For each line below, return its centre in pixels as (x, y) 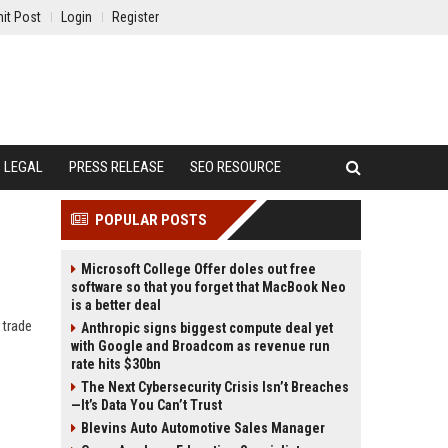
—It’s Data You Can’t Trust (146, 405)
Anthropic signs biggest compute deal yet (207, 328)
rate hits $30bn (116, 364)
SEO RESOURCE (235, 167)
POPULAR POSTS (151, 220)
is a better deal (116, 305)
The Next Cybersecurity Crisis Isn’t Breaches (215, 387)
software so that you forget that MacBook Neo (208, 287)
